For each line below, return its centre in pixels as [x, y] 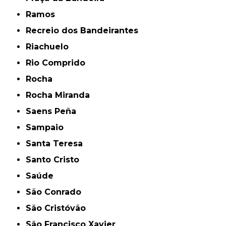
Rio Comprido [59, 63]
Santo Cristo [55, 160]
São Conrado [56, 192]
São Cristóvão [59, 208]
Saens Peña [54, 111]
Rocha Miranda [61, 95]
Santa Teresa [57, 144]
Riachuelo [50, 47]
